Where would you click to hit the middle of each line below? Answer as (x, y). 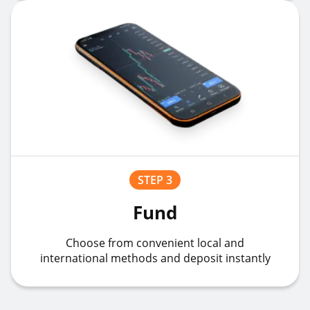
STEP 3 (155, 180)
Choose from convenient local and (155, 243)
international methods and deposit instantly (155, 258)
